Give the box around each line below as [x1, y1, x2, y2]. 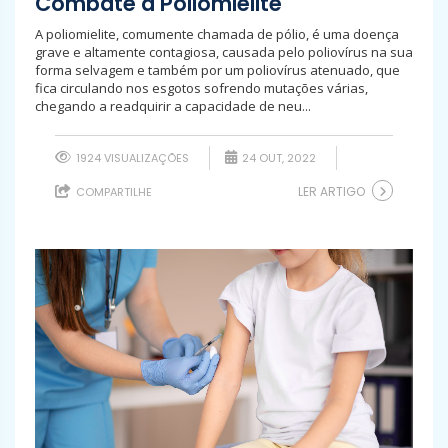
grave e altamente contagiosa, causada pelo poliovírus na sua [35, 42, 413, 61]
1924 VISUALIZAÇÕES [73, 149, 189, 166]
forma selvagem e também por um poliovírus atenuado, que [35, 60, 400, 79]
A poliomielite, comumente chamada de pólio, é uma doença [35, 24, 399, 43]
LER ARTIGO [298, 182, 365, 200]
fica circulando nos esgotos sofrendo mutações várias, [35, 78, 368, 97]
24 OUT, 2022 [239, 149, 316, 166]
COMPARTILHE [73, 183, 152, 200]
